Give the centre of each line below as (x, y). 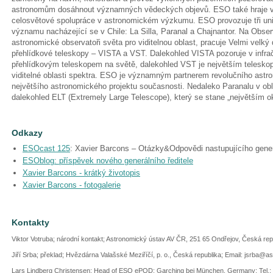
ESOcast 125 (46, 148)
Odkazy (27, 133)
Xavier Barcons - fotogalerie (72, 185)
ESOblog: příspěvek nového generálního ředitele (108, 161)
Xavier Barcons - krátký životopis (81, 173)
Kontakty (30, 222)
